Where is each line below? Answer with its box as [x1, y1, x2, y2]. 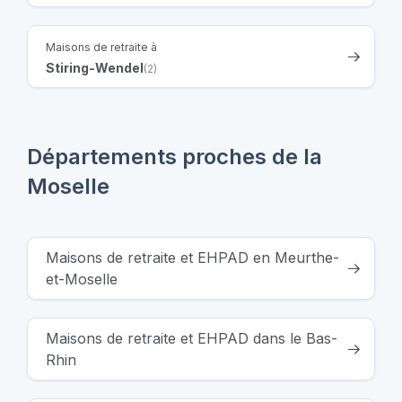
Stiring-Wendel [46, 59, 144, 75]
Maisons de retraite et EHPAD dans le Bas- [46, 328, 337, 347]
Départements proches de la [27, 143, 322, 170]
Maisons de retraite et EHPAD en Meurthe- [46, 248, 339, 267]
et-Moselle [46, 269, 118, 288]
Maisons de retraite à [46, 39, 157, 54]
